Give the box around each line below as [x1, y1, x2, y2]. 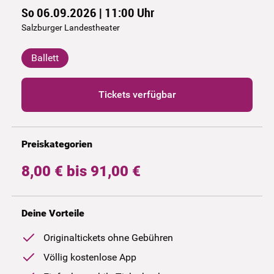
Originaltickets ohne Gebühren [43, 231, 173, 243]
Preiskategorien [21, 138, 92, 150]
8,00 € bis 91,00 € [21, 162, 141, 180]
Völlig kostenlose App [43, 251, 136, 263]
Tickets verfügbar [98, 88, 176, 100]
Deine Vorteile [21, 207, 84, 219]
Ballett [31, 51, 59, 64]
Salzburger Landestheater [21, 22, 120, 32]
